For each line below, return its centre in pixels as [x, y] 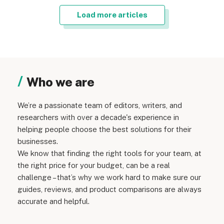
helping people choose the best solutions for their [104, 129]
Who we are [60, 82]
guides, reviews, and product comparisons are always [109, 189]
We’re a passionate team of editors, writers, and [100, 105]
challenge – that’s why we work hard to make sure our [109, 177]
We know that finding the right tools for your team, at [109, 153]
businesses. [38, 141]
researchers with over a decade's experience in [98, 117]
